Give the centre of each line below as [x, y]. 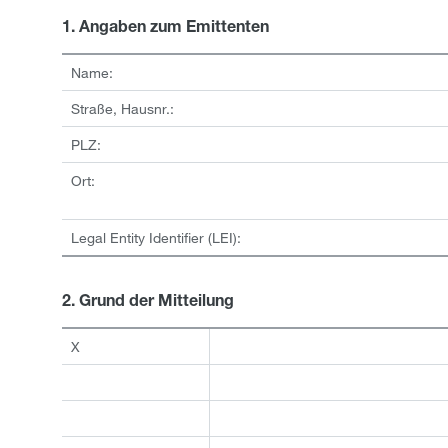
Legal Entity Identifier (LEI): [155, 237]
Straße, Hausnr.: [122, 108]
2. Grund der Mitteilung [148, 303]
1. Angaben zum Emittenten [165, 29]
